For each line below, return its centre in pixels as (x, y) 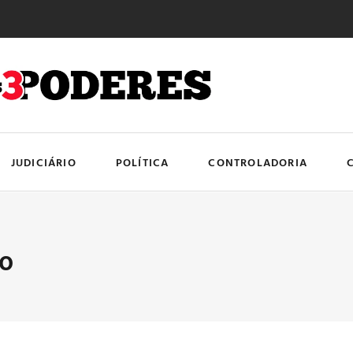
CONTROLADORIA (258, 162)
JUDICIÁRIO (43, 162)
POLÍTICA (142, 162)
